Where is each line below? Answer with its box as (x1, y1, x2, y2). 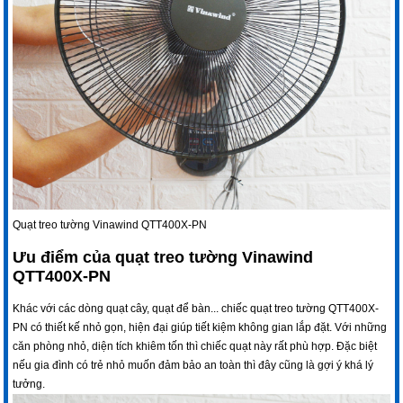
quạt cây (106, 302, 148, 316)
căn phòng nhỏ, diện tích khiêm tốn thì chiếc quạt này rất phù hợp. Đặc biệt (13, 340, 378, 354)
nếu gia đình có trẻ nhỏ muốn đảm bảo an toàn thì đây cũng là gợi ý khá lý (13, 359, 374, 372)
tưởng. (13, 378, 46, 391)
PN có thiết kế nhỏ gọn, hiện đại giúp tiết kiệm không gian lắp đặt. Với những (13, 321, 388, 335)
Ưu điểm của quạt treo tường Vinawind (13, 248, 314, 267)
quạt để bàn (152, 302, 211, 316)
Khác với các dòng (13, 302, 107, 316)
